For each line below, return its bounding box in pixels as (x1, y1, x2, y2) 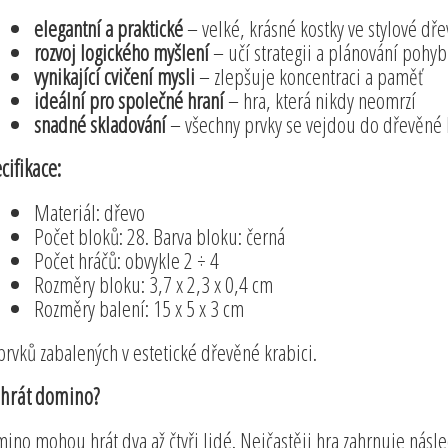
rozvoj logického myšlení (33, 36, 209, 67)
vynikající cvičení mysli (33, 60, 195, 91)
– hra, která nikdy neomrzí (223, 84, 416, 115)
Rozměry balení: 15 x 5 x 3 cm (33, 292, 244, 323)
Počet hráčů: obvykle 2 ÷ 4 (33, 244, 219, 275)
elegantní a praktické (33, 12, 183, 43)
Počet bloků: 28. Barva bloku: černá (33, 220, 285, 251)
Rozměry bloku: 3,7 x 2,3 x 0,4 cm (33, 268, 273, 299)
